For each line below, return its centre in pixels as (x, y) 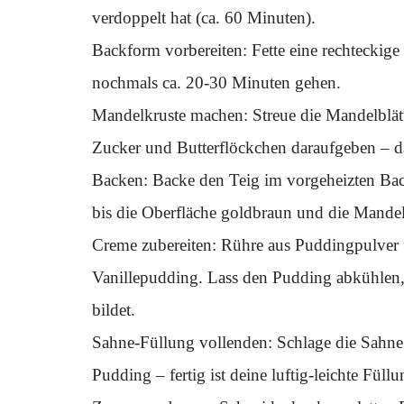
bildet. (114, 310)
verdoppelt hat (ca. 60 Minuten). (204, 18)
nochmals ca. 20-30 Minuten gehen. (216, 83)
